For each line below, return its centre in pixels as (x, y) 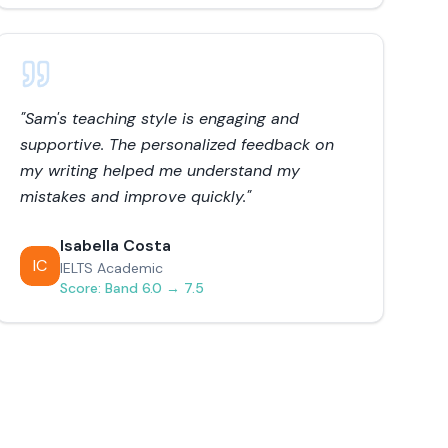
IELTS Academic (111, 268)
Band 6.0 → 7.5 (154, 288)
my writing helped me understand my (159, 170)
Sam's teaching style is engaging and (161, 118)
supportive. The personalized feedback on (176, 144)
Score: (82, 288)
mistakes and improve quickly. (132, 196)
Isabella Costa (115, 245)
